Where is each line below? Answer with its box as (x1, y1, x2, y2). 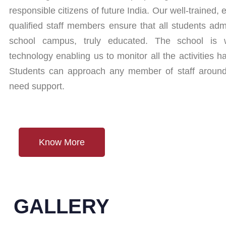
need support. (9, 81, 65, 91)
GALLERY (14, 195, 109, 217)
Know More (38, 137, 85, 147)
